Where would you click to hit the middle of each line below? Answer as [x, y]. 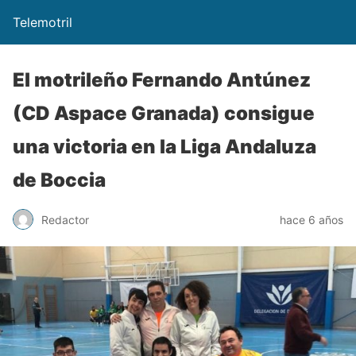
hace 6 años [311, 219]
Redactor [65, 219]
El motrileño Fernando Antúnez [162, 80]
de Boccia [59, 180]
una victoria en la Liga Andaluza [164, 147]
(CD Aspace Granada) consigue [164, 113]
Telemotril [43, 22]
